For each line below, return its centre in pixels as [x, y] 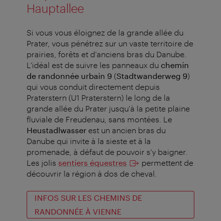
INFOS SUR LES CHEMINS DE [88, 198]
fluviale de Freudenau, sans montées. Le [99, 119]
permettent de [166, 163]
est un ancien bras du [127, 130]
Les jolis [42, 163]
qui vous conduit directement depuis [93, 87]
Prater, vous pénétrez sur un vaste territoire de [110, 43]
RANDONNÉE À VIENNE [78, 212]
